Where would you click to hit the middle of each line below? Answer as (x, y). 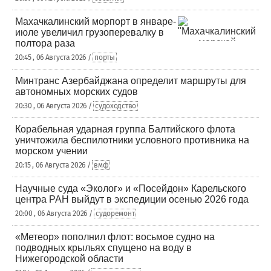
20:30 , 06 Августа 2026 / (54, 106)
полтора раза (45, 43)
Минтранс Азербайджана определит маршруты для (131, 81)
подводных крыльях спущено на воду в (103, 248)
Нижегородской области (69, 259)
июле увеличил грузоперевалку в (90, 32)
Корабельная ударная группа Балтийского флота (125, 129)
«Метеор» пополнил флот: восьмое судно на (115, 237)
